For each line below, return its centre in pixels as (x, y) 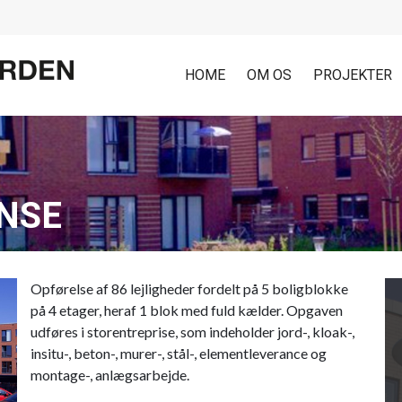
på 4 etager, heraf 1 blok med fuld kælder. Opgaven (187, 310)
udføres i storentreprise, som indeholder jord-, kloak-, (192, 332)
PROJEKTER (353, 75)
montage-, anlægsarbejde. (110, 375)
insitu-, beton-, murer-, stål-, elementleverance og (179, 353)
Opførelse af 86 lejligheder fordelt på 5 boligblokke (189, 288)
